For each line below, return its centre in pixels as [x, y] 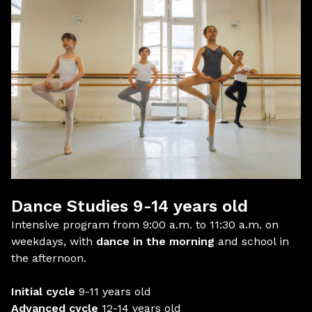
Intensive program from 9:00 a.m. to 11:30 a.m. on [145, 225]
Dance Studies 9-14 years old [130, 206]
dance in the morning [155, 241]
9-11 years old [113, 291]
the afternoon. [49, 258]
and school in [252, 241]
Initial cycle [43, 291]
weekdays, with [54, 241]
